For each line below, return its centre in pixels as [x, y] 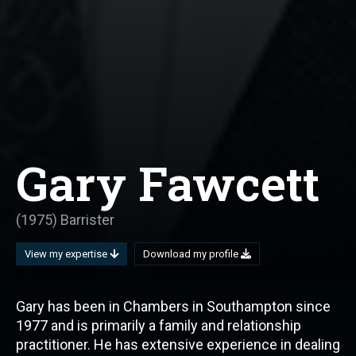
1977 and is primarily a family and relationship [159, 326]
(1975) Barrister [65, 220]
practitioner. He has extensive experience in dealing [178, 345]
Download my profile [192, 254]
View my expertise [67, 254]
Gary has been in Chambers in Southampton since [173, 307]
